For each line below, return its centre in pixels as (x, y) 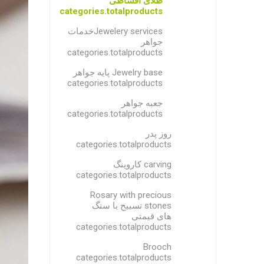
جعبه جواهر (142, 103)
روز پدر (159, 134)
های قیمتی (152, 216)
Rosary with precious (131, 195)
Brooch (158, 247)
